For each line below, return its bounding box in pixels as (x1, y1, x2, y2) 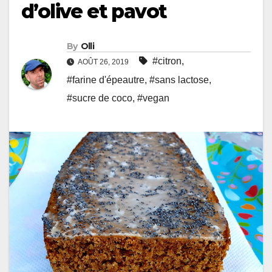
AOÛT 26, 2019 (76, 57, 131, 66)
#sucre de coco (67, 92, 132, 103)
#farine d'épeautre (67, 74, 144, 85)
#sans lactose (149, 74, 209, 85)
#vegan (137, 92, 169, 103)
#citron (152, 55, 182, 66)
